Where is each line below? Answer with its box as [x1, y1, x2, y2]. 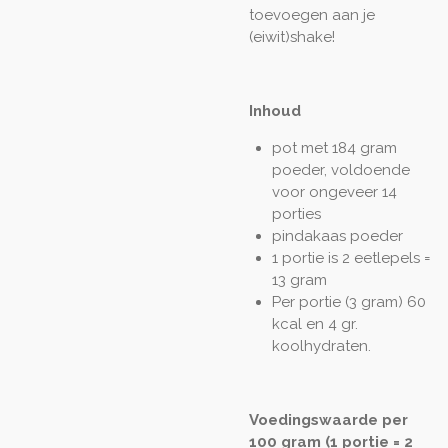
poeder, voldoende [271, 161, 410, 180]
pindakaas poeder [271, 227, 407, 246]
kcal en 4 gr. [271, 315, 358, 334]
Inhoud [249, 102, 301, 121]
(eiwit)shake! [249, 28, 335, 47]
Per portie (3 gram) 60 [271, 293, 426, 312]
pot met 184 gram [271, 139, 397, 158]
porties [271, 205, 321, 224]
